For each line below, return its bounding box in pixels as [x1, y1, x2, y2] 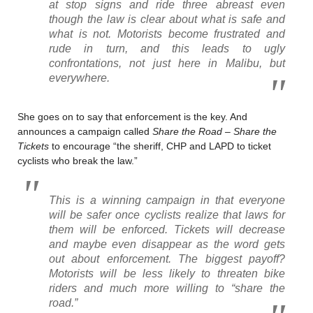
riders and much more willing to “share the [49, 282, 285, 294]
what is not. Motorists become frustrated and [49, 27, 285, 40]
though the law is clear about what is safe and [49, 13, 285, 25]
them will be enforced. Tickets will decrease [49, 223, 285, 235]
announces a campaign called [17, 125, 152, 137]
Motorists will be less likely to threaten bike [49, 267, 285, 279]
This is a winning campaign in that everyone [49, 194, 285, 206]
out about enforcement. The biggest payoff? [49, 252, 285, 265]
